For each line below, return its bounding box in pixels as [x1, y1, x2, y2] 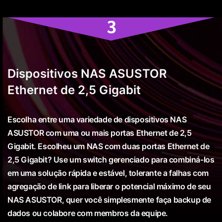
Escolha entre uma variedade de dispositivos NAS [7, 114, 187, 124]
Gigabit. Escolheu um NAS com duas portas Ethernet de [7, 141, 210, 151]
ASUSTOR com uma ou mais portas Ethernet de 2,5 [7, 127, 192, 138]
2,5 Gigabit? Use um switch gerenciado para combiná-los [7, 154, 215, 165]
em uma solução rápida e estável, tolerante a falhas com [7, 167, 209, 178]
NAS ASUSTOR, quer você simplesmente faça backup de [7, 194, 212, 205]
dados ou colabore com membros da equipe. [7, 208, 168, 218]
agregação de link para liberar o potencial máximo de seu [7, 181, 211, 191]
